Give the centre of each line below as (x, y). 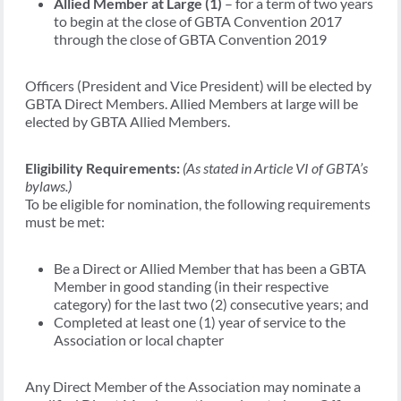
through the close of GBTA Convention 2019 (190, 38)
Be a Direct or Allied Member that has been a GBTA (210, 268)
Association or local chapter (139, 339)
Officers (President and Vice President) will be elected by (198, 85)
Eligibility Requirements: (104, 167)
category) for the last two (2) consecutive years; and (211, 303)
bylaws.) (48, 185)
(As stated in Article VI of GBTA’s (275, 167)
